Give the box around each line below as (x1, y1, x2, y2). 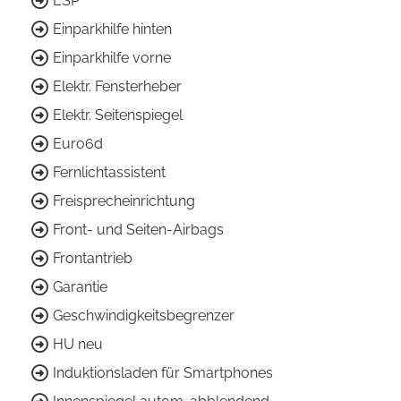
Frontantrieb (53, 250, 132, 268)
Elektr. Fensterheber (53, 78, 182, 96)
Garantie (53, 278, 107, 296)
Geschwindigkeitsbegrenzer (53, 307, 235, 325)
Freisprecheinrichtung (53, 192, 195, 210)
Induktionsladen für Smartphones (53, 364, 273, 382)
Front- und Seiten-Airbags (53, 221, 224, 239)
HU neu (53, 336, 103, 354)
